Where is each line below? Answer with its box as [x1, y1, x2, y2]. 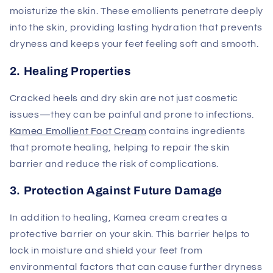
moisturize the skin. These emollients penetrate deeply [9, 6, 263, 16]
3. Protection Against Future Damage [9, 185, 222, 197]
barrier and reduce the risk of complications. [9, 158, 219, 169]
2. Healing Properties [9, 65, 131, 78]
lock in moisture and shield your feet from [9, 246, 203, 256]
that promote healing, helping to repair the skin [9, 142, 230, 152]
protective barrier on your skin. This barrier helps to [9, 229, 250, 239]
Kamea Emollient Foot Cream [9, 126, 147, 136]
